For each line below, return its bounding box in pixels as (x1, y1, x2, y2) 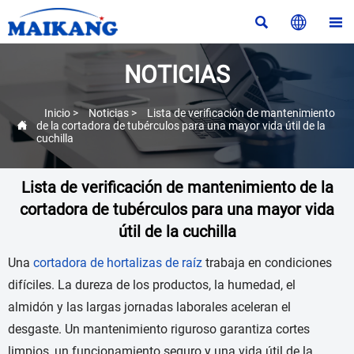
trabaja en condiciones (202, 255, 332, 271)
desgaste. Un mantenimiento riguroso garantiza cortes (8, 322, 310, 337)
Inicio (44, 106, 70, 119)
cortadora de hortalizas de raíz (33, 255, 202, 271)
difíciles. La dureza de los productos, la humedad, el (8, 277, 296, 293)
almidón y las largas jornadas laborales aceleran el (8, 299, 291, 315)
